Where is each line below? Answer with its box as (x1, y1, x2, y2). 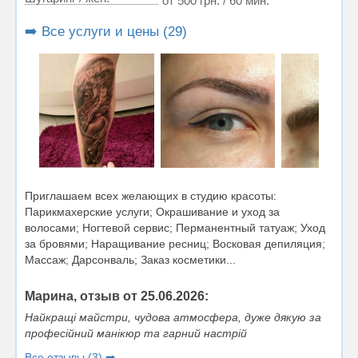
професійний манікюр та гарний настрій (25, 327, 247, 340)
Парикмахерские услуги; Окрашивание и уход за (25, 205, 280, 219)
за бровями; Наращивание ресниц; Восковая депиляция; (25, 237, 325, 251)
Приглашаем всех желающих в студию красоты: (25, 189, 276, 203)
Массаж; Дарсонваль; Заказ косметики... (25, 253, 236, 267)
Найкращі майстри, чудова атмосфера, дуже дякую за (25, 311, 321, 324)
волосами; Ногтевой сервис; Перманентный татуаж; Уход (25, 221, 325, 235)
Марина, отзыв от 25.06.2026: (25, 289, 209, 304)
